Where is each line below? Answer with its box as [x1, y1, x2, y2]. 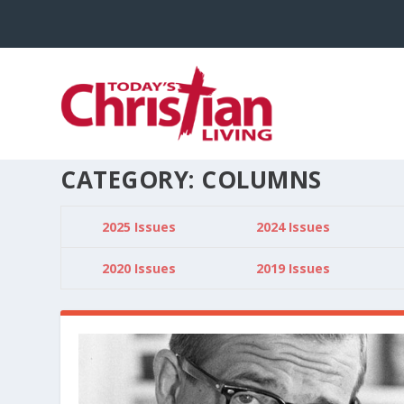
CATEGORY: [60, 162, 202, 196]
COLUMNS [201, 162, 322, 196]
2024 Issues [255, 217, 330, 235]
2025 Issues [101, 217, 176, 235]
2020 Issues [101, 259, 176, 277]
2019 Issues [255, 259, 330, 277]
